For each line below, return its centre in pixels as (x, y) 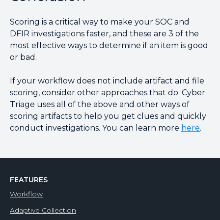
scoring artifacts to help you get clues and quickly (108, 116)
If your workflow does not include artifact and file (107, 81)
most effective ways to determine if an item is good (109, 45)
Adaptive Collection (43, 210)
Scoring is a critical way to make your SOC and (100, 22)
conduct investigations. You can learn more (96, 128)
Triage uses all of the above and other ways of (100, 104)
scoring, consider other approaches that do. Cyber (108, 93)
